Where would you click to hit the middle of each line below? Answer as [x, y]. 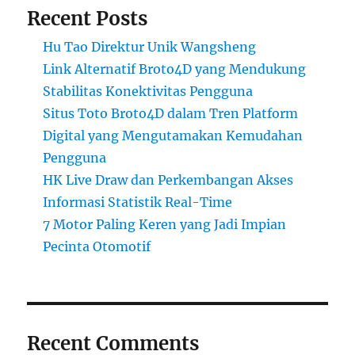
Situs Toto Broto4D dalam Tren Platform [171, 114]
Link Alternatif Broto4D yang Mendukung [175, 69]
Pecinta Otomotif [97, 247]
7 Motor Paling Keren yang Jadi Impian [165, 225]
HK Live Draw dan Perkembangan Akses [168, 180]
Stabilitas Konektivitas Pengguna [148, 92]
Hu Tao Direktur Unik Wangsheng [150, 47]
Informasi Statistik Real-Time [138, 202]
